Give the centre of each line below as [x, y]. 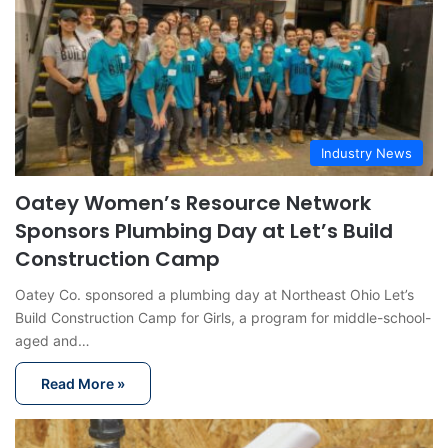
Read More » [83, 384]
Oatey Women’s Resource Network [193, 203]
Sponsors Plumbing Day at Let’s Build [204, 231]
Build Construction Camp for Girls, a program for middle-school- [223, 318]
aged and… [52, 341]
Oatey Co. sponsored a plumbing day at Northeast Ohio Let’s [214, 295]
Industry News [366, 153]
